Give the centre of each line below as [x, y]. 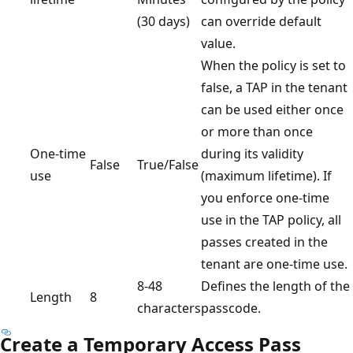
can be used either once [272, 110]
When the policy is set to [273, 66]
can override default [261, 22]
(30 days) [163, 22]
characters [169, 308]
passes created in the [264, 242]
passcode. [231, 308]
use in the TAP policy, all [271, 220]
